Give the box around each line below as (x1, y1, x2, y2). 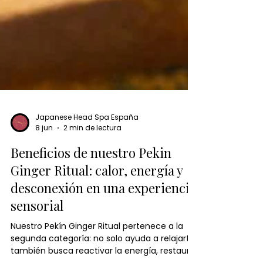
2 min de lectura (63, 213, 122, 224)
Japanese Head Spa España (35, 202, 139, 213)
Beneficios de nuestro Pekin (11, 234, 171, 252)
